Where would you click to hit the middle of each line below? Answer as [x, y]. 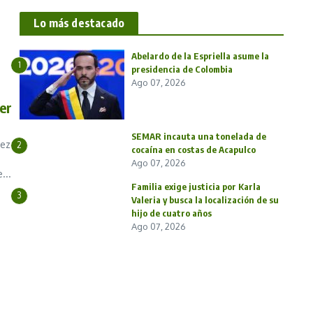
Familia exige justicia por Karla [196, 187]
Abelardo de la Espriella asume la [200, 56]
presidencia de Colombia [182, 70]
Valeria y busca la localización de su [205, 200]
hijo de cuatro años [172, 213]
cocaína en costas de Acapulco [194, 150]
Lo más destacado [79, 23]
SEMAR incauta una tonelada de [199, 137]
